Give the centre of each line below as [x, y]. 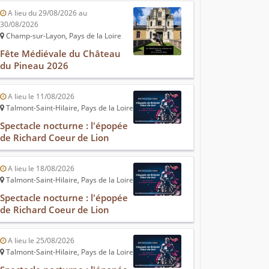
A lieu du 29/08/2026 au [47, 13]
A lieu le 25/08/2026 [40, 241]
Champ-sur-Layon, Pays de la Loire [63, 36]
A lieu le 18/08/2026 [40, 169]
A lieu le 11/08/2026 [40, 97]
